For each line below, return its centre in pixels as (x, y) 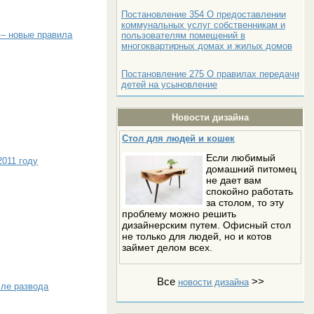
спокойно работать (250, 191)
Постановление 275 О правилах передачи (210, 74)
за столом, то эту (245, 202)
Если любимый (241, 157)
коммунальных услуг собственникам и (203, 25)
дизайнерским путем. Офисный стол (207, 225)
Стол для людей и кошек (179, 138)
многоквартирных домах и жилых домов (206, 46)
